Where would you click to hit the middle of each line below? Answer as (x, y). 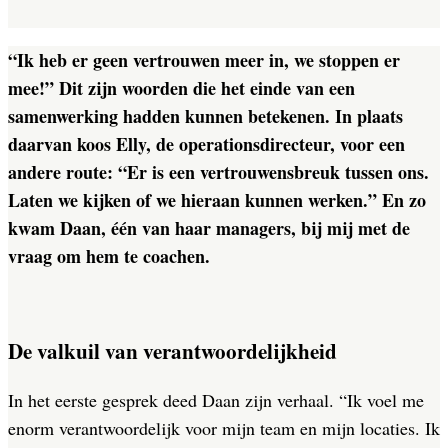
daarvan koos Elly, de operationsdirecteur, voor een (206, 144)
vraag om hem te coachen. (109, 256)
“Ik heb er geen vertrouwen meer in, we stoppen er (204, 60)
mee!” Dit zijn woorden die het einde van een (181, 88)
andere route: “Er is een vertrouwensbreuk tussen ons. (218, 172)
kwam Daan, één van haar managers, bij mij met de (209, 228)
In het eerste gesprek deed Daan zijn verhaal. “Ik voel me (216, 400)
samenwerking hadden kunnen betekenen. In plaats (205, 116)
